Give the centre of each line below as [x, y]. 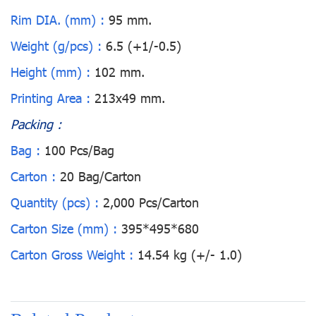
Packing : [36, 124]
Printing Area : [50, 98]
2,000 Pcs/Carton [149, 202]
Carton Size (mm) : [64, 228]
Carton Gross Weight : [74, 254]
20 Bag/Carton [101, 176]
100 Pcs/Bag [77, 150]
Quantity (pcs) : [55, 202]
